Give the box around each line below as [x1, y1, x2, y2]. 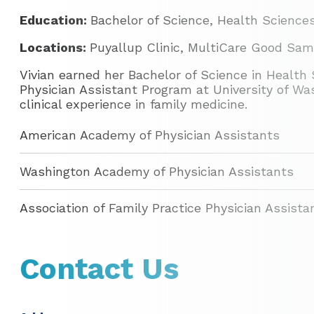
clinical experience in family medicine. [20, 97, 247, 111]
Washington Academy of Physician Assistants [20, 164, 294, 179]
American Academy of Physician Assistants [20, 128, 280, 142]
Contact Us [20, 251, 179, 286]
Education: [20, 13, 90, 27]
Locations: [20, 40, 90, 55]
